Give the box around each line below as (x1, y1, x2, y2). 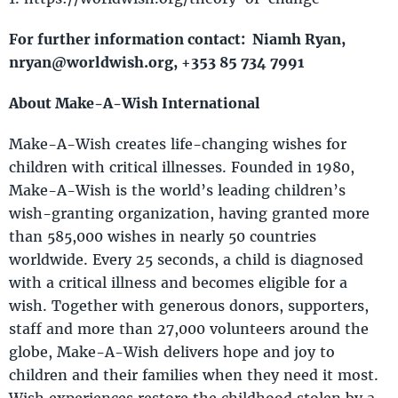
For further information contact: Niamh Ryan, (9, 28, 346, 48)
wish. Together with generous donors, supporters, (9, 295, 369, 314)
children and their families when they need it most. (9, 364, 378, 384)
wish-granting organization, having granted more (9, 203, 370, 222)
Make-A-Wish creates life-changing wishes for (9, 133, 346, 153)
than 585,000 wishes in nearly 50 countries (9, 226, 316, 245)
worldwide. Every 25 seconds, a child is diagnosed (9, 249, 363, 268)
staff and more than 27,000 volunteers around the (9, 318, 369, 338)
